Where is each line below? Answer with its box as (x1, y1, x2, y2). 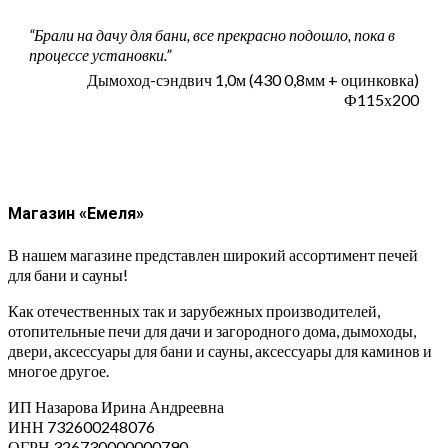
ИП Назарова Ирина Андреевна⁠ (8, 396, 224, 416)
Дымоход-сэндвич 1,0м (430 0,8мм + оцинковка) (87, 70, 419, 89)
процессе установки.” (29, 45, 171, 64)
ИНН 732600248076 (8, 416, 155, 436)
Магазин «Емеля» (8, 204, 144, 224)
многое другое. (8, 360, 109, 380)
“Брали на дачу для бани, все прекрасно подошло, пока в (29, 25, 395, 44)
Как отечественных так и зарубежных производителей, (8, 300, 380, 320)
